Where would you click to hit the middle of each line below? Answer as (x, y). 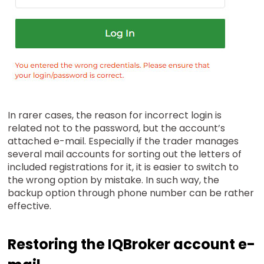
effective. (30, 206)
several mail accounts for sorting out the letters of (125, 154)
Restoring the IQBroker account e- (132, 244)
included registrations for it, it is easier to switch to (123, 167)
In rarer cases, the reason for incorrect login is (115, 115)
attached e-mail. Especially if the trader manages (123, 141)
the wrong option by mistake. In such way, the (114, 180)
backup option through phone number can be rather (131, 193)
